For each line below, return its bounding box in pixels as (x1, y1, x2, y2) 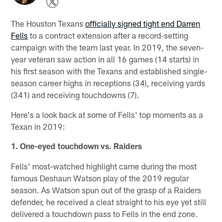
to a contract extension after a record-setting (28, 30, 189, 40)
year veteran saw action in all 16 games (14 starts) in (11, 54, 200, 64)
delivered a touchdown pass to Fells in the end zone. (11, 208, 198, 219)
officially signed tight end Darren (85, 18, 201, 28)
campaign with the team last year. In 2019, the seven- (11, 42, 204, 52)
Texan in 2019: (11, 121, 65, 131)
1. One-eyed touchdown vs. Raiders (11, 141, 142, 151)
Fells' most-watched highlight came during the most (11, 161, 197, 171)
